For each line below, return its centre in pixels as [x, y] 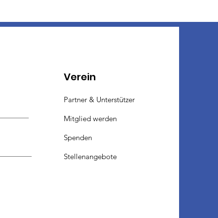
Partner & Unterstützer [100, 99]
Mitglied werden [91, 118]
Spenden [78, 137]
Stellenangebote [91, 156]
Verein [80, 77]
